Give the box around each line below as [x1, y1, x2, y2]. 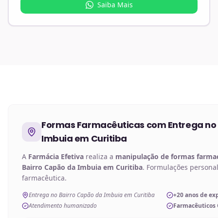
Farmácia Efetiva [28, 152, 84, 161]
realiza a [84, 152, 115, 161]
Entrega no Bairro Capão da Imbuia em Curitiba [29, 191, 155, 199]
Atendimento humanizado [29, 201, 97, 210]
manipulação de [115, 152, 171, 161]
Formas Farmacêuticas [41, 119, 145, 131]
